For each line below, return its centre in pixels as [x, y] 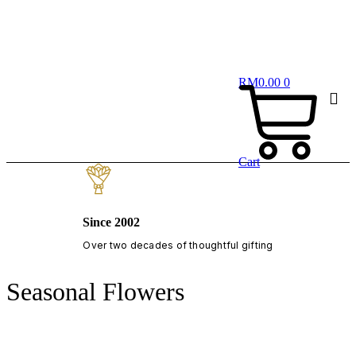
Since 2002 [112, 222]
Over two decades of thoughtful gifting [178, 245]
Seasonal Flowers [95, 292]
